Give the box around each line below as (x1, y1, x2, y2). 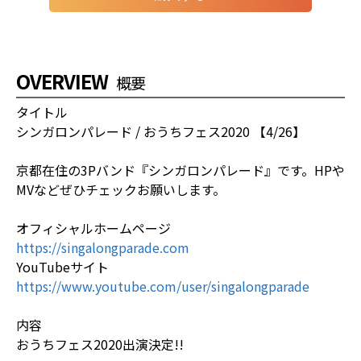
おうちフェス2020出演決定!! (16, 334, 184, 354)
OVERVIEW (16, 66, 108, 95)
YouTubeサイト (16, 256, 109, 276)
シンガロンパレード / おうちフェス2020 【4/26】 (16, 121, 305, 141)
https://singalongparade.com (16, 237, 189, 257)
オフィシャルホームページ (16, 218, 171, 238)
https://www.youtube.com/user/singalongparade (16, 276, 309, 296)
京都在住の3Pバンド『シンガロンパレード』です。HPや (16, 160, 345, 180)
